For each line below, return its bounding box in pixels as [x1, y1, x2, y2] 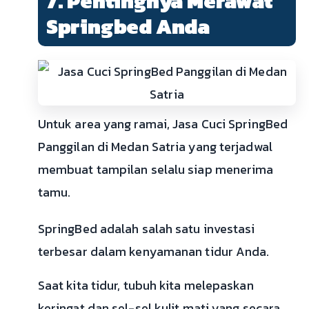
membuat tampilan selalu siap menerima [37, 160, 274, 179]
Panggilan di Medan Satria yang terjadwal [37, 137, 272, 157]
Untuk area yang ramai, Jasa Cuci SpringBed [37, 114, 288, 134]
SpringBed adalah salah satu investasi [37, 219, 255, 239]
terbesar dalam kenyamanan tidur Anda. [37, 242, 270, 261]
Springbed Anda [46, 11, 210, 43]
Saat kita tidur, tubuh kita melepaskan [37, 276, 254, 295]
